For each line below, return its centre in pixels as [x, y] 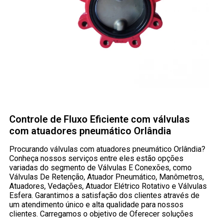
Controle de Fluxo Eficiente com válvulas [100, 119]
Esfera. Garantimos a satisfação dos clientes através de [105, 195]
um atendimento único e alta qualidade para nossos [97, 204]
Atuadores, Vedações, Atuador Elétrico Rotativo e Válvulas [108, 186]
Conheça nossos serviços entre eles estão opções [97, 158]
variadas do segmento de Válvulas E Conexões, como [101, 167]
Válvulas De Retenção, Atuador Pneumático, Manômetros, [107, 177]
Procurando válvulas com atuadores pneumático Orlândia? [108, 149]
